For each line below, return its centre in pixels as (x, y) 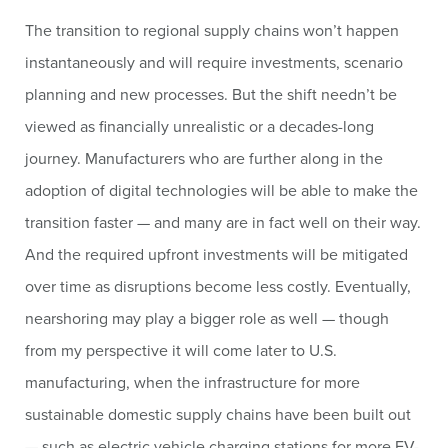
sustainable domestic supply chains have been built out (218, 414)
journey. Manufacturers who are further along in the (204, 158)
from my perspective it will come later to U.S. (181, 350)
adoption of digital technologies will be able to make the (221, 190)
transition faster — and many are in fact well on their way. (223, 222)
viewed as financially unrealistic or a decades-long (199, 126)
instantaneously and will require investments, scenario (214, 62)
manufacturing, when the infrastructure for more (192, 382)
